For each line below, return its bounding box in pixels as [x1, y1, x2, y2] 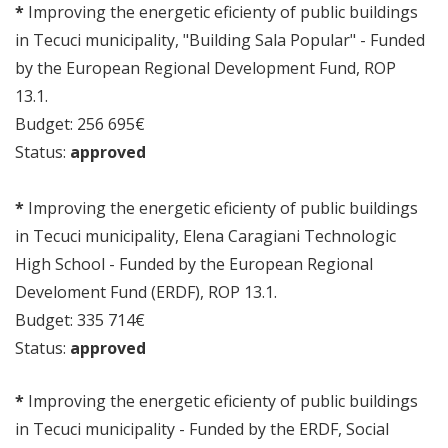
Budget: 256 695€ [15, 113, 145, 135]
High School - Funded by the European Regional [15, 253, 373, 275]
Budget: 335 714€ [15, 309, 145, 331]
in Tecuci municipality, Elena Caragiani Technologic [15, 225, 396, 247]
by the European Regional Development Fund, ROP [15, 57, 396, 79]
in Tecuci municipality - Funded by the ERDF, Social [15, 418, 389, 440]
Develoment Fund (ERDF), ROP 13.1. [15, 281, 277, 303]
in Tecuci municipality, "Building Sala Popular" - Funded [15, 29, 425, 51]
